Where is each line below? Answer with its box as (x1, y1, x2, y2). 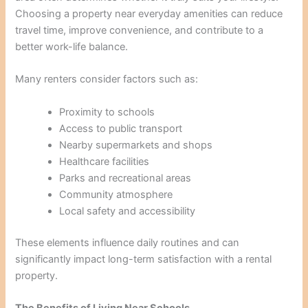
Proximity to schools (59, 105, 155, 118)
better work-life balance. (15, 41, 129, 53)
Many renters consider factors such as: (15, 73, 199, 86)
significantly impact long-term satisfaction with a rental (15, 252, 272, 265)
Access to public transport (59, 122, 183, 135)
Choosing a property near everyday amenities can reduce (15, 8, 283, 20)
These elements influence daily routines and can (15, 236, 240, 249)
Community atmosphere (59, 188, 173, 201)
